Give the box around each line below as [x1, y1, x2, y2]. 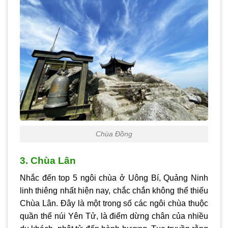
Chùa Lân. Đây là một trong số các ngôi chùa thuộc [20, 199, 208, 208]
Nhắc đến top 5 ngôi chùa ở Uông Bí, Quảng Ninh [20, 174, 208, 183]
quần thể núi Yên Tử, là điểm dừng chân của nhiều [20, 212, 208, 221]
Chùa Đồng [96, 130, 132, 138]
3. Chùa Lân [20, 155, 78, 166]
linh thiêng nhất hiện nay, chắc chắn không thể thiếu [20, 186, 208, 195]
